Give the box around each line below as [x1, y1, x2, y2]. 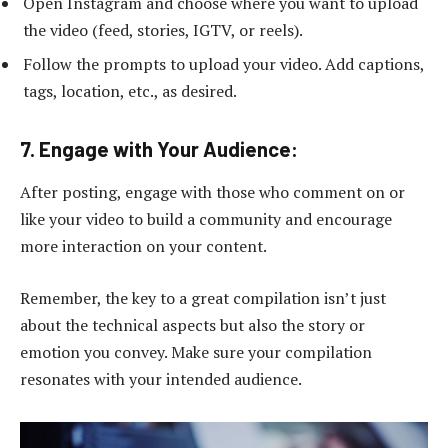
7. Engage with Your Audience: [20, 136, 298, 161]
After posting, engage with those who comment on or [20, 181, 405, 203]
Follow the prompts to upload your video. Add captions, [23, 52, 424, 75]
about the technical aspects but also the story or [20, 313, 365, 336]
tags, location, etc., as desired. [23, 79, 237, 102]
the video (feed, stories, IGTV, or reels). [23, 18, 303, 41]
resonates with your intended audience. [20, 367, 302, 390]
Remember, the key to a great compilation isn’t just [20, 286, 386, 309]
